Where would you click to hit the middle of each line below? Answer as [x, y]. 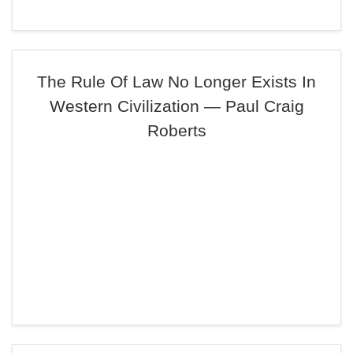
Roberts [176, 130]
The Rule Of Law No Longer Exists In [176, 82]
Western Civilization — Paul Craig [176, 106]
